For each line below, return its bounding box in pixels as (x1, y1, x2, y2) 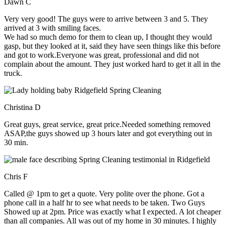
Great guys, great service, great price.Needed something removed (4, 120, 210, 129)
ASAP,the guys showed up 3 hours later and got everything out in (4, 129, 212, 138)
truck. (4, 69, 22, 78)
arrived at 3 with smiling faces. (4, 24, 101, 33)
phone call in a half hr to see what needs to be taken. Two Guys (4, 198, 205, 207)
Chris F (4, 172, 28, 181)
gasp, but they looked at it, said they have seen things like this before (4, 42, 220, 51)
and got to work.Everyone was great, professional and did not (4, 51, 199, 60)
